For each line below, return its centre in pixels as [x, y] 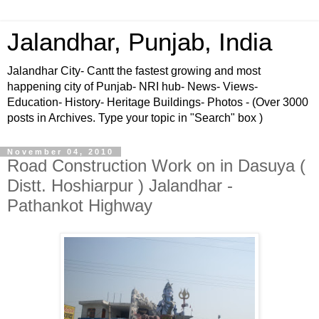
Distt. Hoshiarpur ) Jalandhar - [120, 185]
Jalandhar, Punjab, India [140, 42]
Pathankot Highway [80, 205]
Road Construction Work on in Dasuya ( [156, 166]
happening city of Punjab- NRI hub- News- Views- [132, 87]
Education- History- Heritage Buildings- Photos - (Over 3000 [158, 102]
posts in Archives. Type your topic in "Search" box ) [135, 118]
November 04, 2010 [61, 152]
